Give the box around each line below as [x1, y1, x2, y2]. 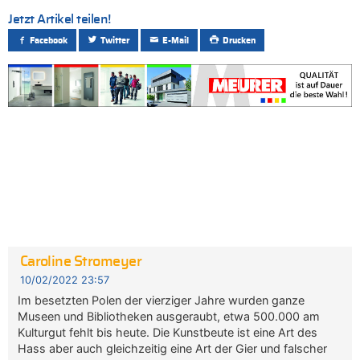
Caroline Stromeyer [19, 255, 142, 270]
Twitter [100, 36, 130, 46]
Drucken [222, 36, 256, 46]
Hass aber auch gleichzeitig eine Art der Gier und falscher [18, 342, 328, 356]
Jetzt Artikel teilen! [8, 12, 111, 26]
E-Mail [162, 36, 190, 46]
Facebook [30, 36, 68, 46]
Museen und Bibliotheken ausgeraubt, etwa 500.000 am [18, 309, 321, 324]
